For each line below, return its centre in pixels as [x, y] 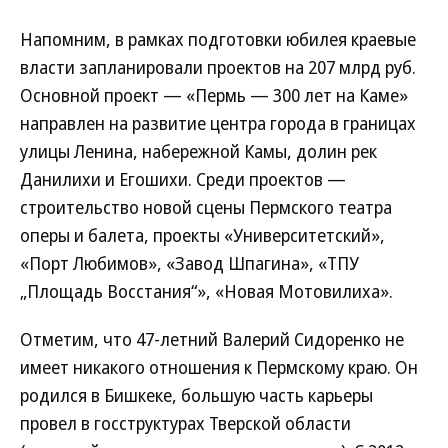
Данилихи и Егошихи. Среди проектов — [183, 179]
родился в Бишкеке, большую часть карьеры [196, 395]
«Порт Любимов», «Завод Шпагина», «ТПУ [189, 263]
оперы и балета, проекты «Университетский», [202, 235]
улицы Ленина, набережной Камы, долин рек [198, 151]
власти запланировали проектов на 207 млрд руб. [218, 67]
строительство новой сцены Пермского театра [206, 207]
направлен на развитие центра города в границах [218, 123]
